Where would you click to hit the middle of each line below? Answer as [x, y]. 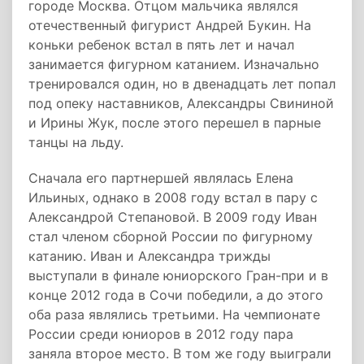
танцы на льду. [76, 142]
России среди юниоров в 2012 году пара [161, 334]
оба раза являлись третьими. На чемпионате [174, 314]
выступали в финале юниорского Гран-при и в [178, 275]
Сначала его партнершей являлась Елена [161, 178]
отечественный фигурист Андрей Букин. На [170, 25]
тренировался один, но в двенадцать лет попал [182, 84]
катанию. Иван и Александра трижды [149, 256]
